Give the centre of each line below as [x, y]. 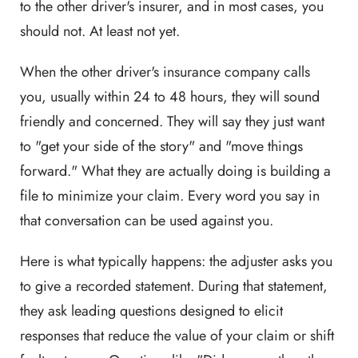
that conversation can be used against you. [147, 221]
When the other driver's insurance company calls [165, 72]
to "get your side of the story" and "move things [161, 146]
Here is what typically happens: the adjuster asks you [176, 261]
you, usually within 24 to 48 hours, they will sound [170, 97]
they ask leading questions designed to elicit [151, 311]
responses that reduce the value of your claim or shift [177, 336]
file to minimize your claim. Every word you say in [170, 196]
